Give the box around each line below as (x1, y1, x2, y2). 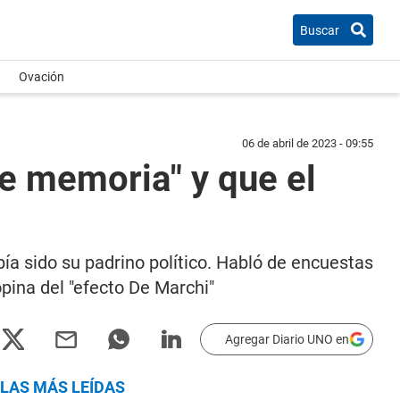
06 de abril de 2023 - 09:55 (242, 137, 373, 150)
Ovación (19, 70, 64, 84)
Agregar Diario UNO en (225, 332, 349, 346)
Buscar (300, 22, 339, 37)
